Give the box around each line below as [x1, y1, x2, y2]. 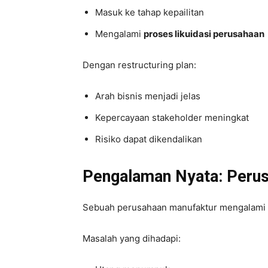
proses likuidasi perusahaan [144, 28, 264, 39]
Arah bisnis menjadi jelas [95, 90, 200, 102]
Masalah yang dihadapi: [83, 232, 181, 244]
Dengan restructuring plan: [83, 59, 196, 71]
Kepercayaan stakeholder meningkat [95, 111, 249, 123]
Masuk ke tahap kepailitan [95, 6, 204, 18]
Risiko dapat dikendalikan [95, 133, 202, 145]
